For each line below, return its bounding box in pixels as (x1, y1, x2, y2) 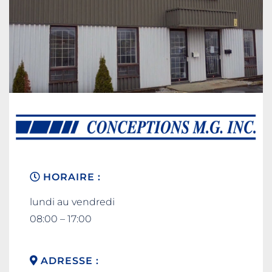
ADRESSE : (38, 254, 99, 267)
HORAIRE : (40, 170, 101, 183)
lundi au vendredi (30, 195, 115, 208)
